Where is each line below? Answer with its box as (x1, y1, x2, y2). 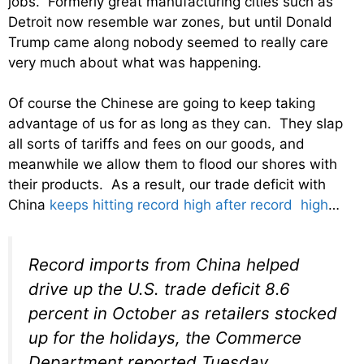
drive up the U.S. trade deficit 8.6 (28, 278, 290, 299)
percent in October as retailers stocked (28, 302, 337, 323)
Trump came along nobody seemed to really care (8, 33, 328, 50)
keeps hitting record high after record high (50, 197, 328, 214)
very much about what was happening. (8, 54, 262, 71)
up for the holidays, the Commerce (28, 327, 301, 348)
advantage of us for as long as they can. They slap (8, 115, 343, 132)
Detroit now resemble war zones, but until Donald (8, 13, 332, 30)
